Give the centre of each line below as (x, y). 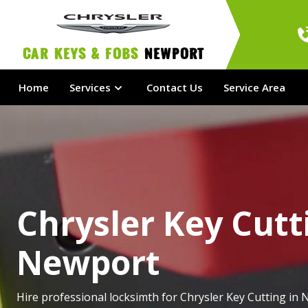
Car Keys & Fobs (82, 56)
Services (90, 87)
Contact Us (175, 87)
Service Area (254, 87)
